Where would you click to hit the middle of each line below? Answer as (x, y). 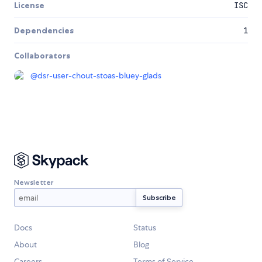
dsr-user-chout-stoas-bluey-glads (99, 76)
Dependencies (44, 31)
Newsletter (34, 182)
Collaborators (42, 56)
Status (145, 228)
